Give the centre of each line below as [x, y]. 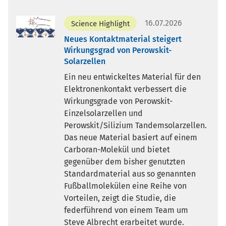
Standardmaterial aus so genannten [130, 174]
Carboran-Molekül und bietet [117, 149]
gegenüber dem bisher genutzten [124, 161]
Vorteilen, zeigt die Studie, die [120, 198]
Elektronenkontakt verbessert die [125, 89]
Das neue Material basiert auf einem [130, 137]
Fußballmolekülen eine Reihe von [125, 186]
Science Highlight [100, 23]
